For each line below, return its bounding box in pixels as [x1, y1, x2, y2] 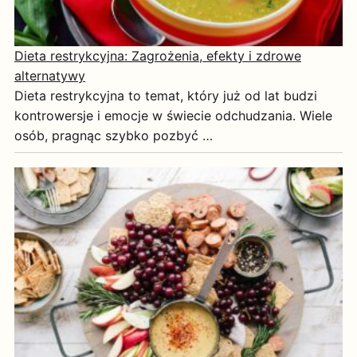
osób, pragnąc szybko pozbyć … [14, 127, 213, 144]
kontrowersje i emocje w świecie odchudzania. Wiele [14, 108, 332, 124]
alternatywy [14, 68, 85, 84]
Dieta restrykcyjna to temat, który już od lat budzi [14, 88, 317, 104]
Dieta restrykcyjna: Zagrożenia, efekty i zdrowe [14, 48, 301, 65]
